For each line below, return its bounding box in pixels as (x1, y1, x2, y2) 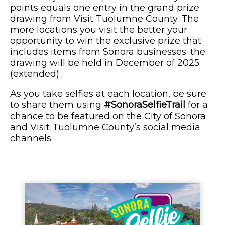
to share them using (10, 99, 104, 110)
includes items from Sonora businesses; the (10, 46, 205, 57)
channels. (10, 132, 53, 144)
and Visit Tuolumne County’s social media (10, 121, 200, 133)
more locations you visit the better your (10, 24, 187, 35)
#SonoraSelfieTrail (104, 99, 185, 110)
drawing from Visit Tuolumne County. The (10, 13, 199, 24)
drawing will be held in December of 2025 (10, 57, 199, 68)
